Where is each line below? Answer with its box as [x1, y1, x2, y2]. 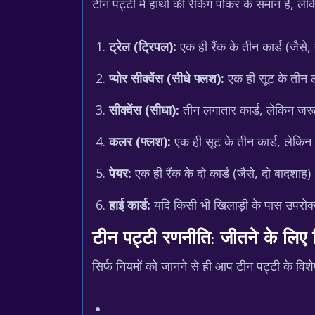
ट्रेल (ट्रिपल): [109, 38, 176, 55]
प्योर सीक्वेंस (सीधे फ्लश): [109, 70, 224, 86]
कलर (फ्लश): [109, 133, 171, 150]
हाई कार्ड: [109, 196, 150, 213]
